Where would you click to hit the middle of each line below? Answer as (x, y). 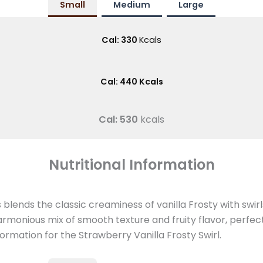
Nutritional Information (131, 165)
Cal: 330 (120, 40)
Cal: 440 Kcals (131, 82)
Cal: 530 (119, 119)
